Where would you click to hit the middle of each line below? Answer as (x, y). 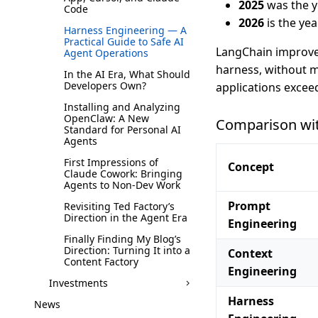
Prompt (249, 205)
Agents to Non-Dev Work (122, 185)
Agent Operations (106, 53)
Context (250, 253)
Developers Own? (105, 85)
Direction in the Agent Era (126, 217)
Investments (78, 283)
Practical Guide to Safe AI (124, 41)
